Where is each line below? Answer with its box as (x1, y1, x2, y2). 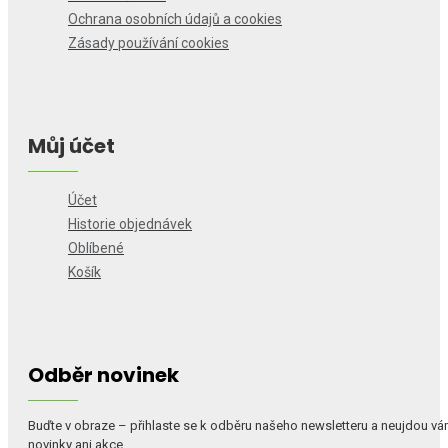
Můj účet (28, 132, 115, 160)
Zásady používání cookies (68, 35, 229, 51)
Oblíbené (68, 240, 124, 256)
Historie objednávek (68, 216, 192, 232)
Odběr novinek (28, 361, 179, 389)
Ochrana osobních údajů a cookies (68, 11, 282, 27)
